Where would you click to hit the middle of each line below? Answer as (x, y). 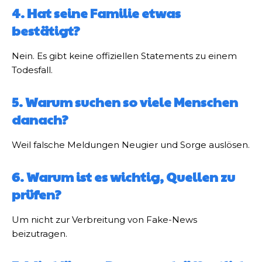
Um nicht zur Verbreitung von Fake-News (104, 220)
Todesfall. (32, 70)
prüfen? (37, 194)
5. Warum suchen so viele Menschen (125, 102)
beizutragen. (39, 234)
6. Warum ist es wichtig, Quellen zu (123, 177)
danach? (40, 120)
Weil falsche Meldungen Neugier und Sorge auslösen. (131, 145)
